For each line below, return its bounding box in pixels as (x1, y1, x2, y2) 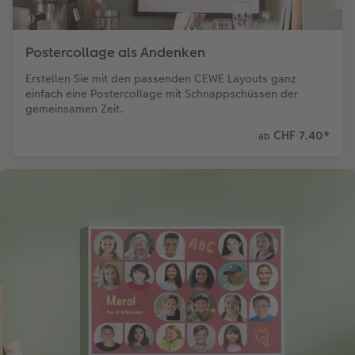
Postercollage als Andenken (25, 43, 205, 63)
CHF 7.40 (269, 126, 323, 143)
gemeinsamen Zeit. (25, 101, 124, 117)
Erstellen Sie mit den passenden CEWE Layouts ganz (25, 71, 296, 87)
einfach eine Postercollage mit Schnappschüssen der (25, 86, 298, 102)
